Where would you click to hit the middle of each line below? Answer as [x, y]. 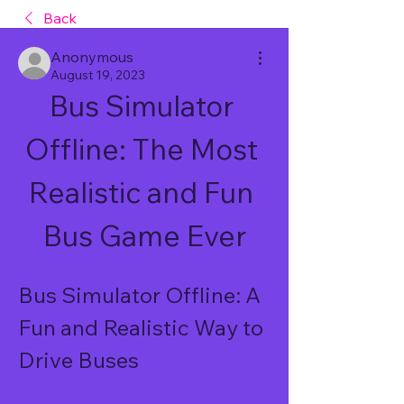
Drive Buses [78, 360]
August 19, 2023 [98, 75]
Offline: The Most [141, 149]
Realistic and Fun [141, 192]
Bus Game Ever [144, 235]
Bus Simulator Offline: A [139, 295]
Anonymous [92, 57]
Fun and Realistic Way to [141, 327]
